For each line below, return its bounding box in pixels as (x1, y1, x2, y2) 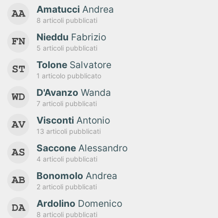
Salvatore (67, 58, 111, 71)
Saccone (36, 142, 76, 154)
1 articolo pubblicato (36, 71, 101, 80)
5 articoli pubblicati (36, 43, 97, 52)
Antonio (74, 114, 110, 126)
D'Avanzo (36, 86, 78, 98)
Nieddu (36, 31, 69, 43)
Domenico (75, 197, 122, 209)
